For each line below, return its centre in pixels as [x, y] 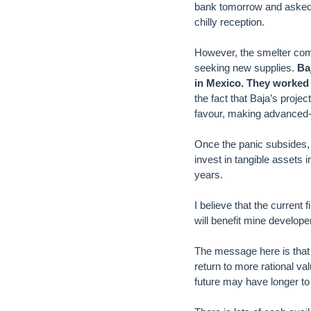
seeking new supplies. [246, 68]
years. [209, 175]
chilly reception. [229, 22]
